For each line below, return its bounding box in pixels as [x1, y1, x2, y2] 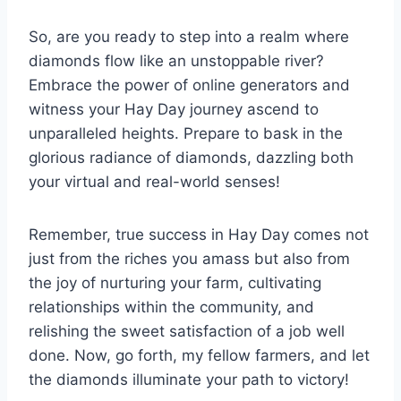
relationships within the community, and [29, 297, 314, 316]
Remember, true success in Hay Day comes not [29, 225, 369, 243]
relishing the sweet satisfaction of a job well [29, 321, 345, 340]
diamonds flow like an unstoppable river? [29, 51, 324, 70]
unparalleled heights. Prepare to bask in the [29, 124, 343, 142]
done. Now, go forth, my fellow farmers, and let [29, 346, 370, 364]
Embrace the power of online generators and [29, 75, 350, 94]
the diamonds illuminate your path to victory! [29, 370, 349, 388]
